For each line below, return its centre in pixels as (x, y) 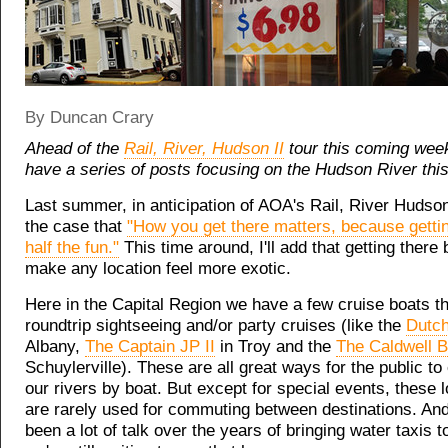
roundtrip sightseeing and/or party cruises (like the (215, 325)
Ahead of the (74, 148)
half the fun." (72, 247)
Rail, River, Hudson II (204, 148)
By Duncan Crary (89, 117)
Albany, (55, 346)
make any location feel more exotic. (158, 268)
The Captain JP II (150, 346)
